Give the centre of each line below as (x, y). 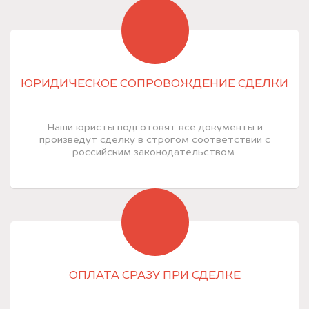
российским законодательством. (154, 152)
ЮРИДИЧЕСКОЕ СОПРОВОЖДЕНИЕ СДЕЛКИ (154, 84)
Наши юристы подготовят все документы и (154, 127)
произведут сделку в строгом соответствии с (154, 140)
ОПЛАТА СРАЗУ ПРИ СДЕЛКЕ (154, 276)
